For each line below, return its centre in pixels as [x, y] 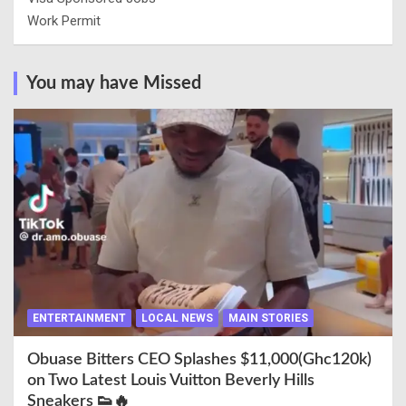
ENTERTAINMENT [79, 318]
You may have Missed [114, 83]
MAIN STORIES [268, 318]
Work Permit [64, 21]
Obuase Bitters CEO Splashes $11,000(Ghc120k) [199, 359]
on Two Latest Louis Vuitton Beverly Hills [171, 380]
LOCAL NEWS [177, 318]
